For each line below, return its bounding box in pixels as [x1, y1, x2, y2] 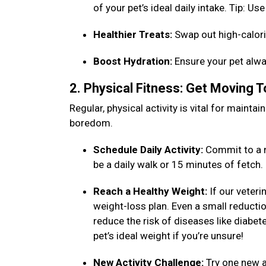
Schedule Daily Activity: [93, 144, 205, 156]
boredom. [69, 117, 115, 129]
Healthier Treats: [93, 28, 175, 40]
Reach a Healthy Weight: [93, 185, 210, 197]
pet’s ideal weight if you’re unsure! [93, 230, 246, 242]
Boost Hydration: [93, 55, 175, 67]
